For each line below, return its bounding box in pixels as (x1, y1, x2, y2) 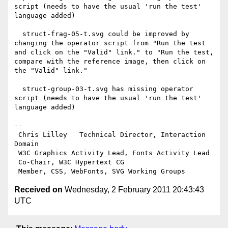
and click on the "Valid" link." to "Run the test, (14, 48, 214, 56)
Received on (14, 185, 63, 194)
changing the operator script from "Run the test (14, 39, 206, 47)
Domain (14, 140, 108, 148)
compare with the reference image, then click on (14, 58, 206, 66)
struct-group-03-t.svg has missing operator (14, 85, 22, 93)
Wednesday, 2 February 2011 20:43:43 (63, 185, 204, 194)
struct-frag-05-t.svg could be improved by (14, 30, 22, 38)
